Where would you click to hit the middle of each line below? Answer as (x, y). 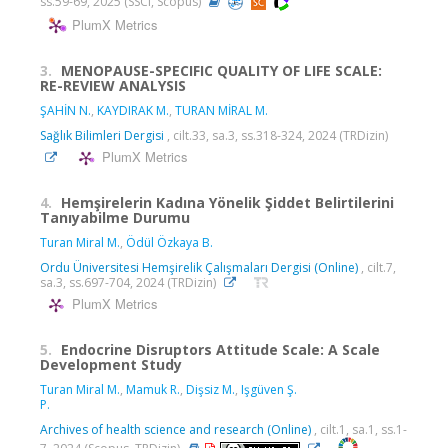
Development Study (111, 364)
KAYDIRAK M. (133, 110)
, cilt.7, (378, 267)
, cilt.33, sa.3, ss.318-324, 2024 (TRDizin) (276, 135)
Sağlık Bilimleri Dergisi (102, 135)
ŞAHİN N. (65, 110)
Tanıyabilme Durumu (115, 217)
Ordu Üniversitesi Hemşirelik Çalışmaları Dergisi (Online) (200, 267)
